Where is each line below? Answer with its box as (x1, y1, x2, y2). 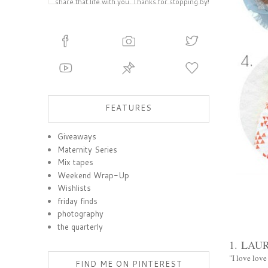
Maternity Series (57, 144, 118, 155)
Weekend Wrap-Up (57, 169, 130, 181)
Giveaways (57, 131, 97, 142)
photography (57, 208, 104, 220)
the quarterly (57, 221, 103, 232)
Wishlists (57, 182, 92, 194)
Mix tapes (57, 157, 94, 168)
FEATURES (105, 102, 152, 113)
